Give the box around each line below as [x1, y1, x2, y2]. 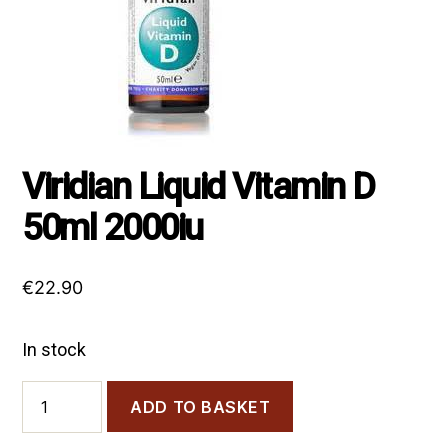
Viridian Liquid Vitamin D [22, 166, 375, 208]
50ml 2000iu [22, 207, 203, 249]
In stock [22, 339, 87, 360]
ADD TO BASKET [130, 396, 271, 417]
